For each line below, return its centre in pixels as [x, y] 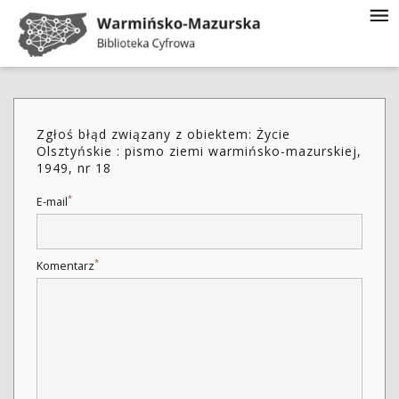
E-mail [52, 202]
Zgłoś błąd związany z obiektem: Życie [163, 134]
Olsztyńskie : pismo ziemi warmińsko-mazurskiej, [199, 151]
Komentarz [65, 266]
